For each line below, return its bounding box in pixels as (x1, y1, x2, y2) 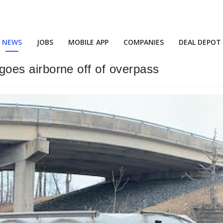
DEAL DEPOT (179, 37, 221, 47)
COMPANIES (123, 37, 164, 47)
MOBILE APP (68, 37, 109, 47)
